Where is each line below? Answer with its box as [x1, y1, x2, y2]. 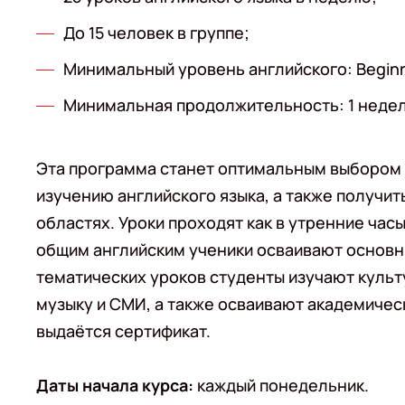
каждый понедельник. [193, 374, 369, 396]
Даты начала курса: [36, 374, 193, 396]
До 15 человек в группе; [63, 22, 250, 43]
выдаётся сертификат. [36, 320, 211, 342]
